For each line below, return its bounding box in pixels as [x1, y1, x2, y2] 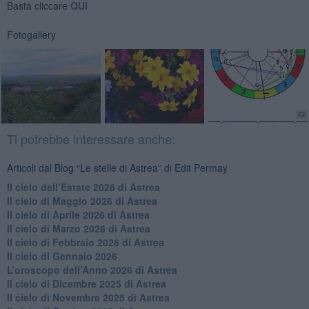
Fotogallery [6, 27, 56, 41]
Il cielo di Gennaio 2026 [6, 249, 117, 263]
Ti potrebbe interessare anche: [6, 130, 175, 148]
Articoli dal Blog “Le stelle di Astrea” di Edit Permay [6, 161, 228, 175]
